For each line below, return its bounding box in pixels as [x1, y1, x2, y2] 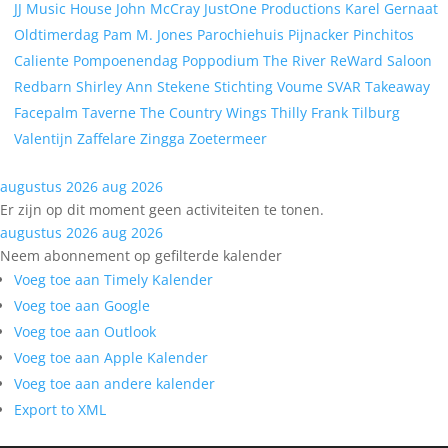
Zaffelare [77, 129, 140, 148]
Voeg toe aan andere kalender [14, 374, 215, 393]
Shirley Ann [76, 77, 157, 96]
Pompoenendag [73, 51, 182, 70]
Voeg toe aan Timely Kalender [14, 270, 213, 289]
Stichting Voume [214, 77, 327, 96]
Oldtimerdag [14, 25, 103, 44]
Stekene [157, 77, 214, 96]
